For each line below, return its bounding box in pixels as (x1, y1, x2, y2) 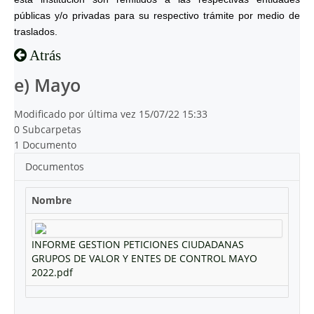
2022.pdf (32, 266, 73, 279)
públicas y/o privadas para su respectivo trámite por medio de (14, 10, 300, 21)
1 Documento (14, 138, 76, 151)
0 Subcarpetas (14, 123, 81, 136)
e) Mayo (14, 74, 81, 97)
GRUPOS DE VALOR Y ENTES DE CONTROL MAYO (32, 252, 257, 265)
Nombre (32, 193, 71, 207)
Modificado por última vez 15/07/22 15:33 (14, 107, 207, 121)
